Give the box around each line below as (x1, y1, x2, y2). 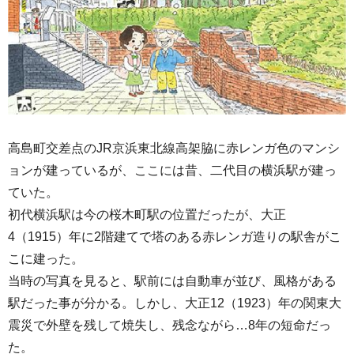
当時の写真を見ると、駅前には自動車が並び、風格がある (8, 273, 337, 288)
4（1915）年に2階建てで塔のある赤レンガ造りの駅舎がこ (8, 229, 341, 243)
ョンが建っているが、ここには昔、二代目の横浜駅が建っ (8, 163, 337, 177)
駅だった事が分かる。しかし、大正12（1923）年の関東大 (8, 296, 341, 310)
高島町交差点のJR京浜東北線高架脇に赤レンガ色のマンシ (8, 141, 340, 155)
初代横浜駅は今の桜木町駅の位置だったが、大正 (8, 207, 286, 221)
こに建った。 (8, 251, 84, 265)
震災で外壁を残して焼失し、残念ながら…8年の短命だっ (8, 318, 331, 332)
